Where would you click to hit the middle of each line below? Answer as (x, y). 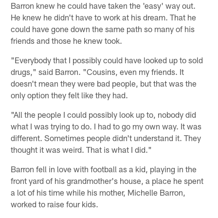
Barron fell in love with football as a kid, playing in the (104, 169)
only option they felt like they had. (70, 95)
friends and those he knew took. (67, 40)
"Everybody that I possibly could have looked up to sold (107, 60)
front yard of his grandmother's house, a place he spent (107, 180)
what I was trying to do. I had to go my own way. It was (106, 126)
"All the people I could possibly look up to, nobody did (104, 114)
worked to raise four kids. (55, 204)
